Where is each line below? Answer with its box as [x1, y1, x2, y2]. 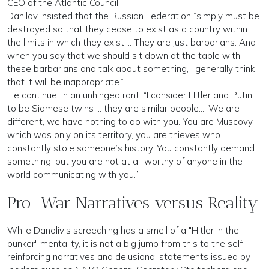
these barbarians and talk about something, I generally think [7, 62, 255, 74]
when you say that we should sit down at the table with [7, 49, 240, 61]
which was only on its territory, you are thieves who [7, 128, 220, 141]
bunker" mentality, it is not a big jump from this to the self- [7, 237, 246, 249]
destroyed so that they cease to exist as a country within [7, 23, 247, 35]
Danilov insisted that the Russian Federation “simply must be [7, 10, 259, 22]
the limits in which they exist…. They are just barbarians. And [7, 36, 256, 48]
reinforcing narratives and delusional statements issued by [7, 250, 250, 262]
